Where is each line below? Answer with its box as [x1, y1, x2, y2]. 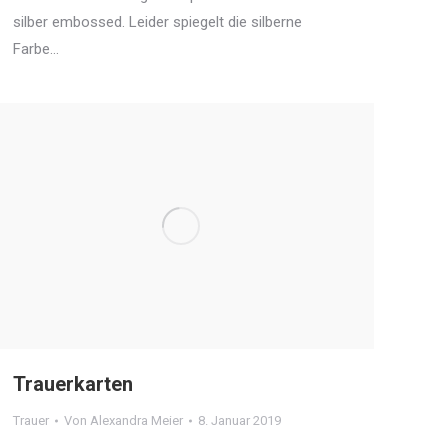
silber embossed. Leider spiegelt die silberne [13, 12, 302, 31]
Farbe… [13, 39, 59, 58]
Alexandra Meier [90, 413, 183, 429]
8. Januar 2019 [198, 413, 281, 429]
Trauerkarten [13, 372, 133, 397]
